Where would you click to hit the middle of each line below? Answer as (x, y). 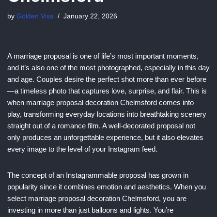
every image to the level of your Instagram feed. (82, 149)
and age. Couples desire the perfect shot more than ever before (107, 79)
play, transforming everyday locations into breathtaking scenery (107, 114)
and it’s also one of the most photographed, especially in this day (108, 68)
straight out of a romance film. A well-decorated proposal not (101, 126)
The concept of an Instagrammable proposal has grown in (98, 175)
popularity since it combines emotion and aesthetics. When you (107, 187)
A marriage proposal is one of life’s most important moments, (103, 56)
